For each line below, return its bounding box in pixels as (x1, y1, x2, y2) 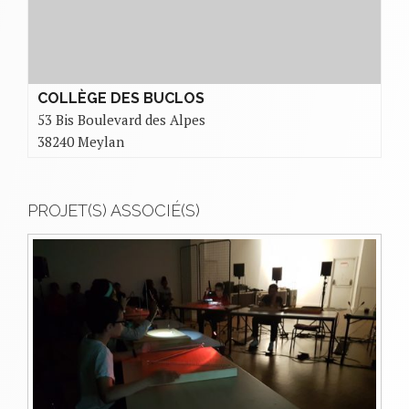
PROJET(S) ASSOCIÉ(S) (27, 200, 200, 220)
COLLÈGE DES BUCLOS (37, 89, 204, 107)
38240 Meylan (37, 131, 124, 151)
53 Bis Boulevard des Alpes (37, 110, 205, 129)
